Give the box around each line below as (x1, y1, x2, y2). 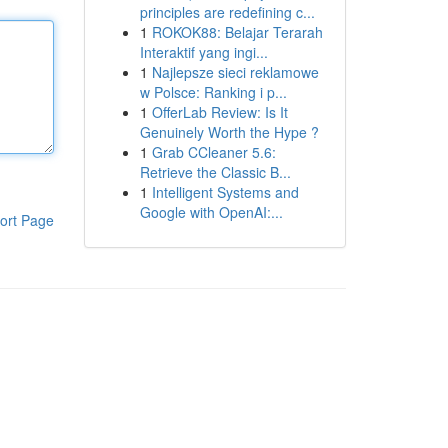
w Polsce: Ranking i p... (139, 82, 287, 102)
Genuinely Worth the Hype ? (139, 122, 319, 142)
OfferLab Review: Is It (151, 102, 288, 122)
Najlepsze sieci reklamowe (151, 62, 319, 82)
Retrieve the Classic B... (139, 162, 291, 182)
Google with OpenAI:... (139, 202, 283, 222)
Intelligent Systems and (151, 182, 299, 202)
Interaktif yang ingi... (139, 42, 268, 62)
